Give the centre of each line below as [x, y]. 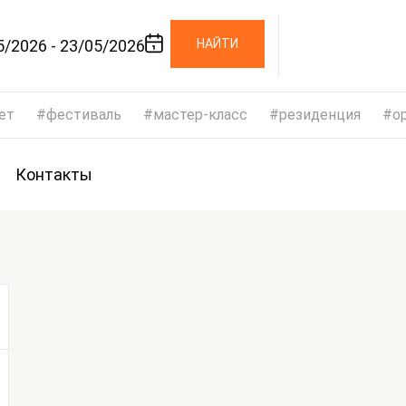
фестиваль [84, 115]
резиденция [320, 115]
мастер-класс [200, 115]
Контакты [54, 174]
